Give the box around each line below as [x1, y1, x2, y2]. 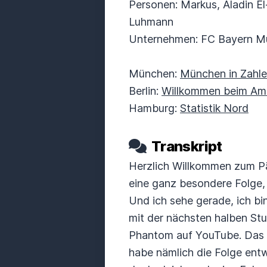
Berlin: [129, 85, 162, 97]
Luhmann [129, 15, 176, 28]
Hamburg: [129, 102, 180, 114]
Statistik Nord [180, 102, 249, 114]
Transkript [148, 138, 222, 155]
